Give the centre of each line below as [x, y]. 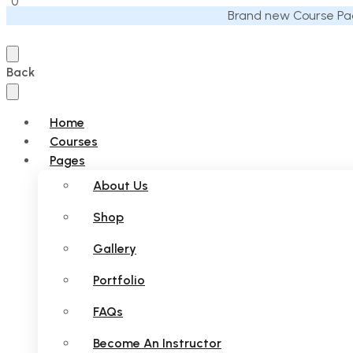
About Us [121, 186]
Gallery [115, 249]
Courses [74, 141]
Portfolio [119, 280]
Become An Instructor [157, 343]
